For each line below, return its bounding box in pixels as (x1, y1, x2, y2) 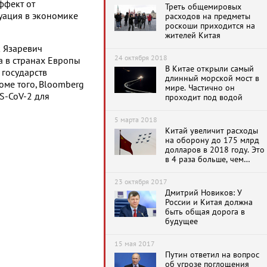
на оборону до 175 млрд (165, 135, 259, 145)
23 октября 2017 (114, 178, 167, 186)
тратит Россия (165, 164, 217, 174)
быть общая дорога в (165, 207, 245, 217)
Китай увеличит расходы (165, 126, 258, 136)
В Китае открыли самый (165, 64, 254, 74)
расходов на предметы (165, 11, 250, 21)
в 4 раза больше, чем (165, 154, 244, 164)
